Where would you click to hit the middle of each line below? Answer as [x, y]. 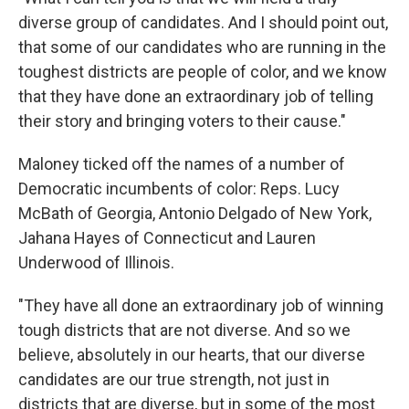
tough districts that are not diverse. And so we [184, 330]
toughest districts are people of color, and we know [203, 72]
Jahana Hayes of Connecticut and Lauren [167, 238]
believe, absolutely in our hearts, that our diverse [192, 355]
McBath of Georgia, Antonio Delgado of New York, [195, 214]
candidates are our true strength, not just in [174, 380]
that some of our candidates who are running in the [202, 47]
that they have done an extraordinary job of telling [196, 97]
